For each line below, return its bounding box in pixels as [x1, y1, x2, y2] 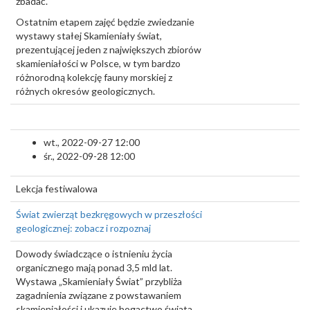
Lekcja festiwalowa [16, 183, 98, 194]
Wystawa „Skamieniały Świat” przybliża [16, 275, 182, 287]
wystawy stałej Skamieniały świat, [16, 30, 162, 42]
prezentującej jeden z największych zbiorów [16, 44, 201, 55]
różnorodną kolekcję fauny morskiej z [16, 71, 172, 83]
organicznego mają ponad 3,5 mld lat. [16, 262, 172, 273]
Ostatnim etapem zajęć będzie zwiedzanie [16, 16, 194, 28]
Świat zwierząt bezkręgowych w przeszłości [16, 208, 202, 220]
